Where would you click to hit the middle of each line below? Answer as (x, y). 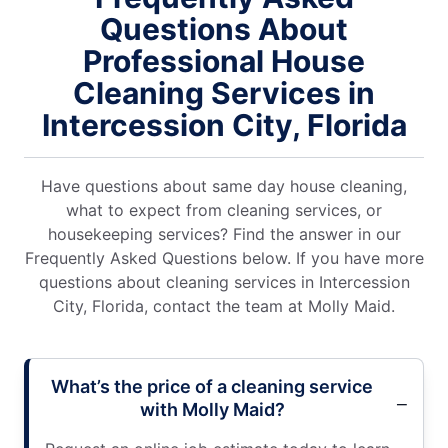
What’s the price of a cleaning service (212, 387)
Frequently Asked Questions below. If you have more (224, 258)
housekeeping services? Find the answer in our (224, 234)
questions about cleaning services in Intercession (224, 282)
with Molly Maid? (212, 410)
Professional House (224, 61)
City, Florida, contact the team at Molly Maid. (224, 306)
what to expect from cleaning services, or (224, 210)
